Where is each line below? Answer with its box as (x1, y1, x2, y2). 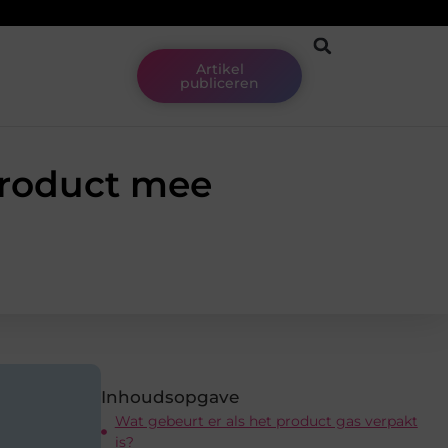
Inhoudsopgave (101, 386, 239, 407)
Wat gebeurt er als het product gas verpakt (114, 411, 418, 430)
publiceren (180, 74, 260, 93)
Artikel (195, 60, 244, 79)
